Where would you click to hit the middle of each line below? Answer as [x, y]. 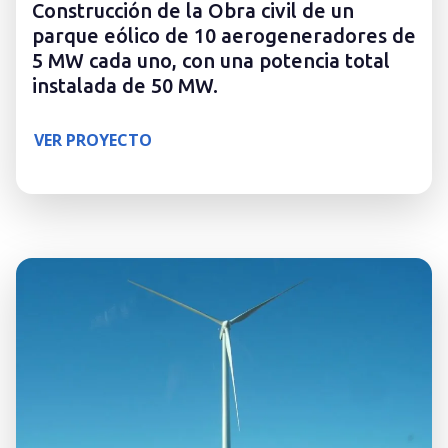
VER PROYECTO [93, 140]
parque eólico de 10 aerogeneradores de [224, 36]
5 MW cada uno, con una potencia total [211, 61]
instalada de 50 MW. [125, 86]
